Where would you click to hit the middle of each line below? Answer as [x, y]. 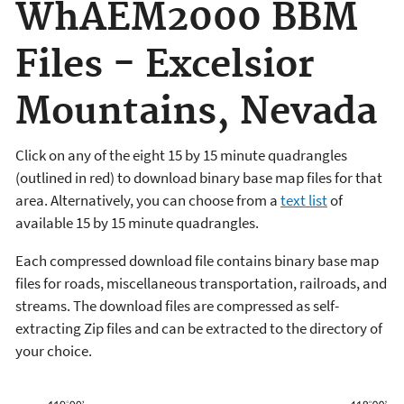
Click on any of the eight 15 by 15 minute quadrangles [181, 155]
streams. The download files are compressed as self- [177, 305]
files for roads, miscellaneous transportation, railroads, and [201, 283]
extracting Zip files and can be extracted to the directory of [199, 328]
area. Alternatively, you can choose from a [148, 200]
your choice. [54, 350]
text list [304, 200]
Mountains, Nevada [196, 113]
